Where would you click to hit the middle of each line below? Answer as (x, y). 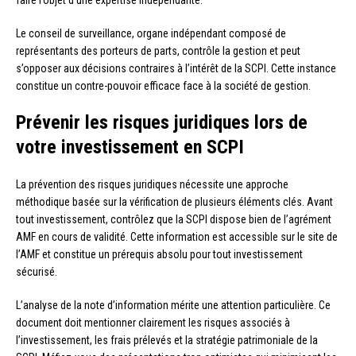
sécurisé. (37, 271)
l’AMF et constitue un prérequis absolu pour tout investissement (159, 254)
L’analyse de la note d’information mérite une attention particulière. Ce (173, 305)
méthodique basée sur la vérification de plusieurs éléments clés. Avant (174, 201)
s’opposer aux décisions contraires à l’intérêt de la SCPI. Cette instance (176, 68)
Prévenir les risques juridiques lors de (162, 122)
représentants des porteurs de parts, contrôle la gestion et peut (158, 50)
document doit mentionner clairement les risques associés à (153, 322)
